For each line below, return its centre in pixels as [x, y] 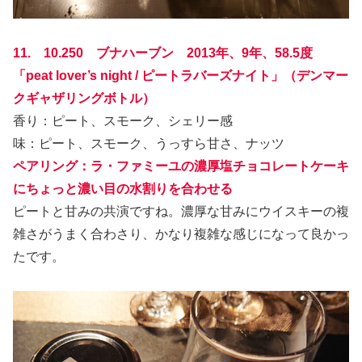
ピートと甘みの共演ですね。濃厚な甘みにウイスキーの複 [181, 211]
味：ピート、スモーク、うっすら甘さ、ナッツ [149, 143]
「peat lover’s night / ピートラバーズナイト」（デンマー [181, 75]
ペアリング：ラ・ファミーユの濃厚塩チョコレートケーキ [181, 166]
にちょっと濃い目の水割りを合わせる [123, 188]
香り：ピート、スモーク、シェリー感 [123, 120]
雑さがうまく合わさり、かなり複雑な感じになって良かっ [181, 234]
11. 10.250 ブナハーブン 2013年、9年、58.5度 [163, 53]
